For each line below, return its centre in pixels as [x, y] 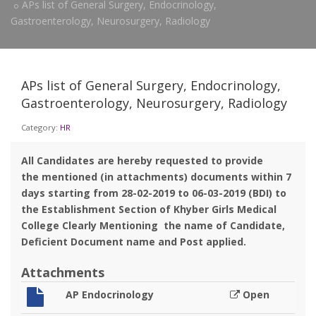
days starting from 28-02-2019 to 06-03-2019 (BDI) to [154, 193]
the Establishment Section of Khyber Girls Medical [149, 209]
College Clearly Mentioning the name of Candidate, [153, 225]
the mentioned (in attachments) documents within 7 [156, 177]
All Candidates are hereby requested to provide [142, 160]
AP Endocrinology [110, 294]
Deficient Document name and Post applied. [134, 242]
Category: [41, 127]
